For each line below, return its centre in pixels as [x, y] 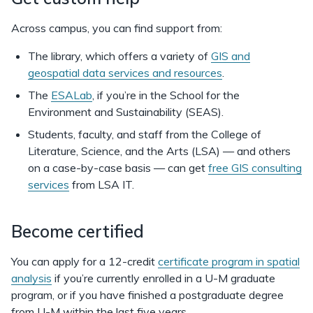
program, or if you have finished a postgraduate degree [147, 295]
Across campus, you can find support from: [117, 28]
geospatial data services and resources [125, 73]
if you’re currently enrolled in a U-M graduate [163, 278]
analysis [31, 278]
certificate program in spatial [229, 261]
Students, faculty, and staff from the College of [145, 134]
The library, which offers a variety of [119, 56]
